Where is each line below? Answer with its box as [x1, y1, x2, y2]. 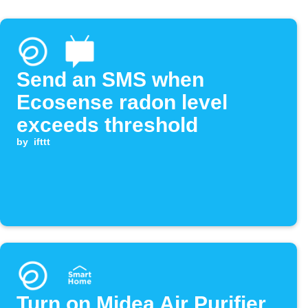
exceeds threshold [16, 113, 198, 137]
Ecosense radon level [16, 91, 228, 114]
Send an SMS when [16, 68, 204, 91]
